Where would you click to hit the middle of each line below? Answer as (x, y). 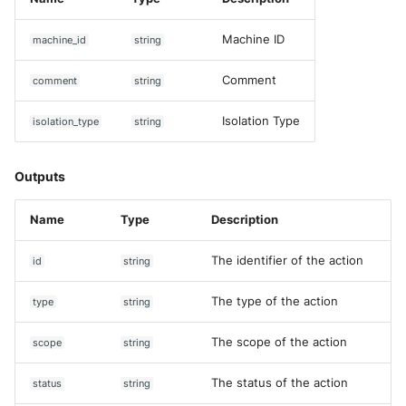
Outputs (40, 176)
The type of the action (275, 301)
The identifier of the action (287, 261)
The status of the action (280, 383)
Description (245, 220)
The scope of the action (279, 342)
